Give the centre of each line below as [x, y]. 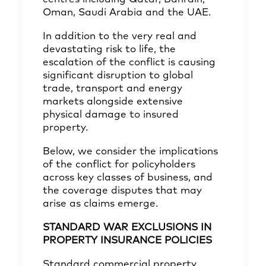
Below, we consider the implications [130, 152]
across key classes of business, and [128, 178]
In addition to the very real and [120, 37]
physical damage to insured [111, 115]
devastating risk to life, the [109, 50]
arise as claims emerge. [100, 204]
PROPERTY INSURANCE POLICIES [127, 241]
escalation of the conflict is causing [129, 63]
